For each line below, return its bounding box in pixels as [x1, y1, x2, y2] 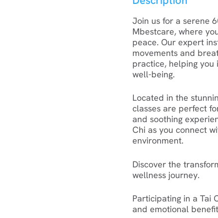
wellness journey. [132, 169, 200, 181]
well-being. [132, 69, 175, 80]
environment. [132, 135, 183, 146]
